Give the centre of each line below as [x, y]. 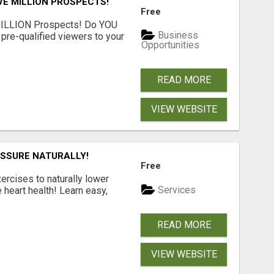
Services [176, 190]
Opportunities [171, 45]
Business [177, 35]
